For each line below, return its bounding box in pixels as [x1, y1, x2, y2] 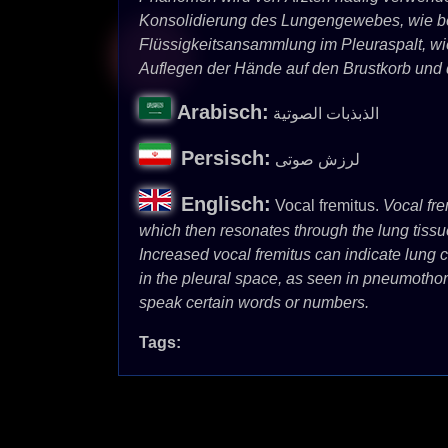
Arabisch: [177, 101, 269, 123]
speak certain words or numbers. [139, 294, 369, 311]
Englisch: [181, 193, 271, 215]
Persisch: [181, 147, 271, 169]
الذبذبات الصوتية [273, 105, 379, 122]
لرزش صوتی [275, 151, 360, 168]
